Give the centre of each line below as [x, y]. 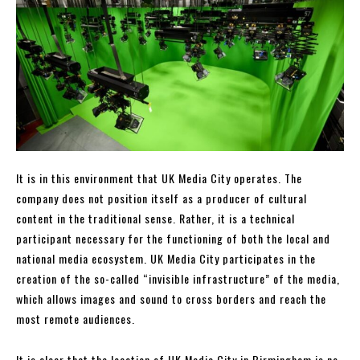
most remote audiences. [76, 319]
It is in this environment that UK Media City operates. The [159, 178]
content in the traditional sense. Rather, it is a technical [155, 219]
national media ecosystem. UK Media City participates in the [166, 259]
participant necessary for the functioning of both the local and [173, 239]
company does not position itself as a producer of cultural [162, 198]
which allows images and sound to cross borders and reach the [171, 299]
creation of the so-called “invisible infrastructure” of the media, [178, 279]
